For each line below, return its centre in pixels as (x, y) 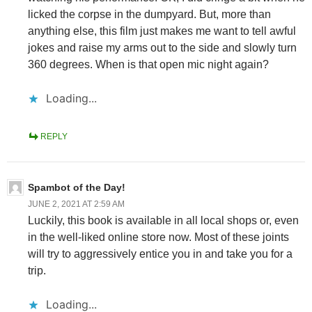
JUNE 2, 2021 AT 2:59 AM (76, 204)
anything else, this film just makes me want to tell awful (162, 31)
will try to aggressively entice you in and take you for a (160, 253)
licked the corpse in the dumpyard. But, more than (149, 14)
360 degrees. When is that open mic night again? (148, 64)
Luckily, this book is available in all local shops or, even (163, 220)
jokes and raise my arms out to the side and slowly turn (162, 47)
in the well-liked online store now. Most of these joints (158, 237)
